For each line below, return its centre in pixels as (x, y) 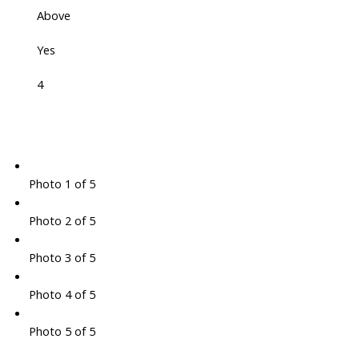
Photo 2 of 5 (62, 221)
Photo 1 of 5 (62, 184)
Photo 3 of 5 (62, 258)
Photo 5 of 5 (62, 331)
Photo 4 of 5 (62, 294)
